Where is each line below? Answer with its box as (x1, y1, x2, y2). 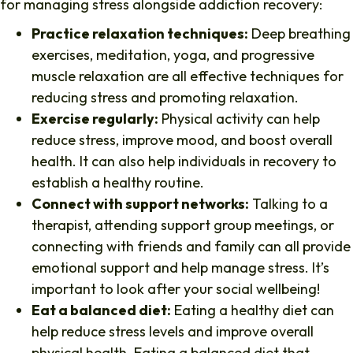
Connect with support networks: (32, 195, 249, 214)
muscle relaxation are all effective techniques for (32, 67, 344, 86)
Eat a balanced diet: (32, 301, 171, 320)
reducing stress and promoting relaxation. (32, 88, 302, 107)
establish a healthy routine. (32, 173, 207, 192)
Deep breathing (248, 24, 351, 43)
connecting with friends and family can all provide (32, 237, 351, 256)
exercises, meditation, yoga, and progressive (32, 46, 314, 65)
